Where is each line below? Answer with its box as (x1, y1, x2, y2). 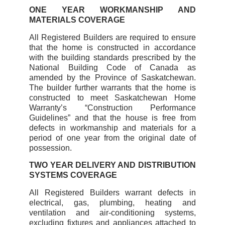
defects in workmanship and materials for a (29, 123, 196, 132)
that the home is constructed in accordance (29, 43, 196, 52)
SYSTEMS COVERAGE (29, 171, 118, 180)
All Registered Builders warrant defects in (29, 188, 196, 197)
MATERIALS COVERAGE (29, 16, 126, 25)
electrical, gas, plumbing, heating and (29, 198, 196, 207)
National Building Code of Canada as (29, 63, 196, 72)
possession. (29, 143, 72, 152)
